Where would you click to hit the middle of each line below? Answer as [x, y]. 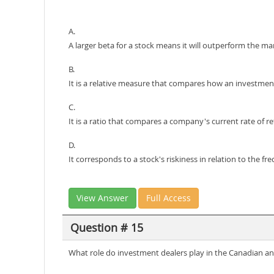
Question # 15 [106, 227]
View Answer [102, 198]
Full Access [168, 198]
